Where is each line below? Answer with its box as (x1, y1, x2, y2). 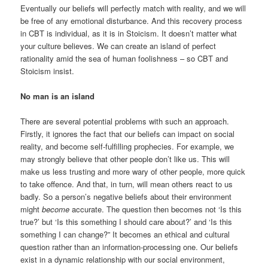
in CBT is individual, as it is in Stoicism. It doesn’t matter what (20, 27, 237, 39)
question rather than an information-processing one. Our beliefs (20, 240, 239, 252)
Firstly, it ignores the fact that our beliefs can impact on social (20, 127, 235, 139)
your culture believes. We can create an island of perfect (20, 39, 217, 51)
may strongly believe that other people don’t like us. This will (20, 153, 230, 165)
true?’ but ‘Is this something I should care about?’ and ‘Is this (20, 215, 233, 227)
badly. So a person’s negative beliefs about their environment (20, 190, 232, 202)
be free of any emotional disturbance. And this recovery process (20, 14, 243, 26)
